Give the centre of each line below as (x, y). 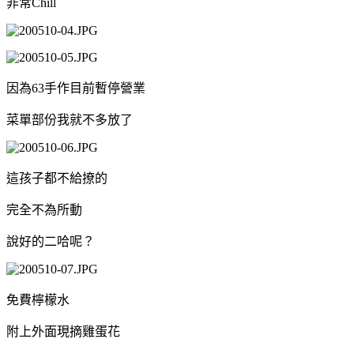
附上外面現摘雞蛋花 (63, 331)
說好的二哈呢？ (51, 241)
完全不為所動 (44, 209)
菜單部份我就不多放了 (70, 119)
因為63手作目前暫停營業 (76, 88)
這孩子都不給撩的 (57, 178)
